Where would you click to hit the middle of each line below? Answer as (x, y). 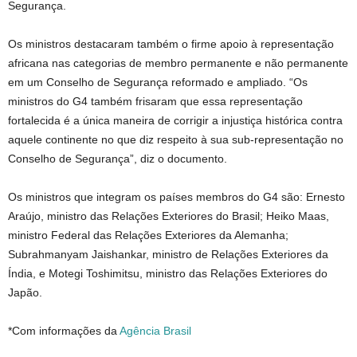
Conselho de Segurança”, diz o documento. (118, 159)
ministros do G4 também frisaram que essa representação (155, 101)
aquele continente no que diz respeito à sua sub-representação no (176, 139)
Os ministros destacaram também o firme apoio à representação (171, 44)
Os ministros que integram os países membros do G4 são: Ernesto (177, 197)
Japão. (25, 292)
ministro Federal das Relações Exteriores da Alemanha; (148, 235)
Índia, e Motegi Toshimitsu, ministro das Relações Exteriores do (168, 273)
